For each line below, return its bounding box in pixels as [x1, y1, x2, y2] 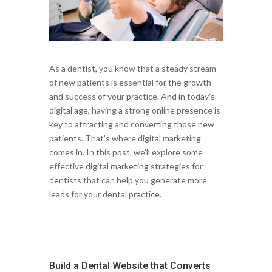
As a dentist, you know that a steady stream [49, 63, 216, 74]
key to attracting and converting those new [49, 119, 214, 130]
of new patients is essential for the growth [49, 77, 211, 88]
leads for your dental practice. [49, 189, 161, 200]
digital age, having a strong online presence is [49, 105, 220, 116]
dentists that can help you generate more [49, 175, 207, 186]
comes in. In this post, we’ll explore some [49, 147, 203, 158]
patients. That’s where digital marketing [49, 133, 201, 144]
